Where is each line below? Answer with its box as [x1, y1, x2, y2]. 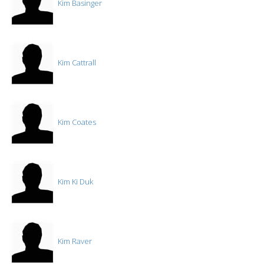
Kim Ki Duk [56, 176, 93, 187]
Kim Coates [56, 117, 96, 128]
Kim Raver [56, 236, 92, 247]
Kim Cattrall [56, 57, 96, 68]
